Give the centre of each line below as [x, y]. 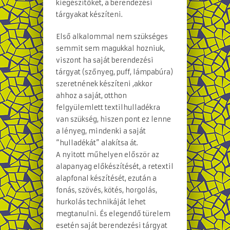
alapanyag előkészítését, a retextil [115, 166]
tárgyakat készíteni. [89, 14]
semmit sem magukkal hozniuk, [110, 48]
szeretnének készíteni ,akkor [104, 84]
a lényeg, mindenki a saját [101, 131]
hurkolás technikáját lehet [101, 202]
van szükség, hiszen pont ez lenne [113, 119]
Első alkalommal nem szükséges [112, 36]
